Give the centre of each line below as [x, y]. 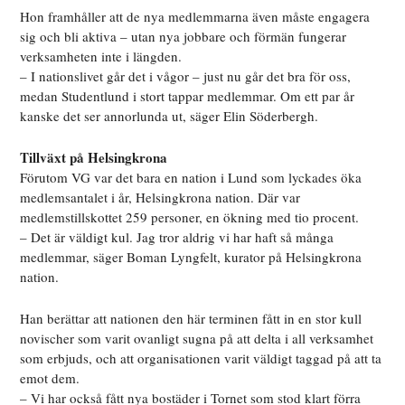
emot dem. [50, 378]
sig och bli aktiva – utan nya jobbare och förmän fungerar [184, 37]
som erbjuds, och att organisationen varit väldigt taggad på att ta [201, 358]
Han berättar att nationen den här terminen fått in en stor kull [191, 319]
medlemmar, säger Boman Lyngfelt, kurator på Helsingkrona [191, 257]
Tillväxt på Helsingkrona [94, 158]
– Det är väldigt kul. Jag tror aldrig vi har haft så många [177, 237]
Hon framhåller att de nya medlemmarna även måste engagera [195, 17]
